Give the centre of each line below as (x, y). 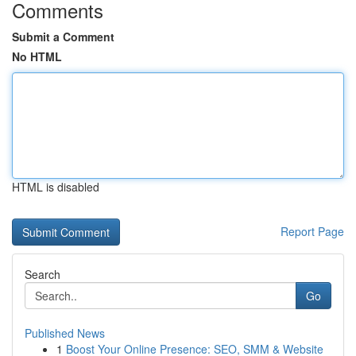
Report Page (312, 231)
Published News (65, 333)
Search (43, 274)
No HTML (37, 56)
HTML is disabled (56, 187)
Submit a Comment (63, 37)
